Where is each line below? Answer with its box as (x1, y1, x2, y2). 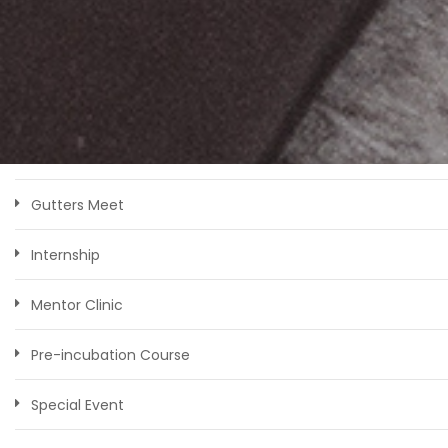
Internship (31, 245, 100, 265)
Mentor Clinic (31, 295, 123, 315)
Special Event (31, 395, 124, 415)
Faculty (31, 95, 82, 115)
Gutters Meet (31, 195, 124, 215)
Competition (31, 45, 120, 65)
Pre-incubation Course (31, 345, 190, 365)
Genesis (31, 145, 86, 165)
